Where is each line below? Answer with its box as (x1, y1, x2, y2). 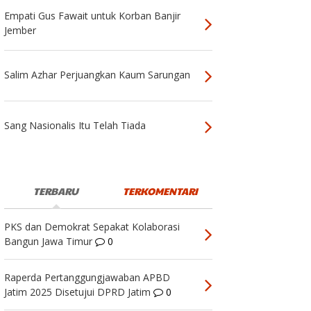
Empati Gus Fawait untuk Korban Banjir (3, 8, 180, 22)
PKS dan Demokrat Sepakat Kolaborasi (3, 220, 180, 234)
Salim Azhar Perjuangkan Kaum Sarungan (3, 67, 190, 81)
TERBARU (33, 184, 79, 199)
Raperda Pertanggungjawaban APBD (3, 271, 170, 285)
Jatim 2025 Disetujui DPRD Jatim (3, 285, 151, 299)
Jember (3, 23, 36, 37)
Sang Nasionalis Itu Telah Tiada (3, 118, 146, 132)
